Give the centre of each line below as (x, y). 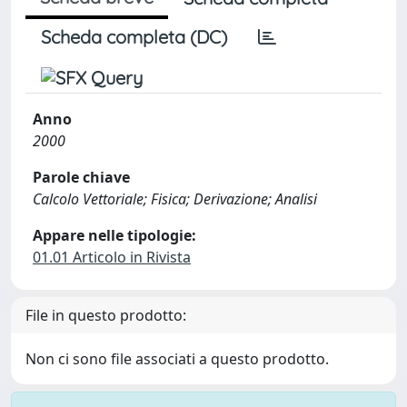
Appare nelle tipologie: (114, 235)
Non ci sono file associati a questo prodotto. (177, 359)
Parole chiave (81, 177)
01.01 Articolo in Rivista (112, 257)
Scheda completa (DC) (134, 37)
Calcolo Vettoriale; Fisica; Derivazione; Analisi (175, 199)
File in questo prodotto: (106, 315)
